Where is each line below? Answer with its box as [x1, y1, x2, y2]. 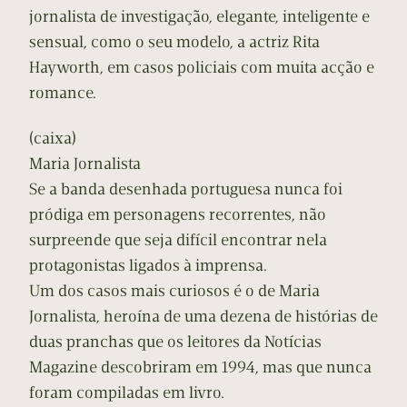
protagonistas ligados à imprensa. [29, 255, 267, 276]
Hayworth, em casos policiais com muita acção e [29, 57, 374, 78]
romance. [29, 83, 96, 104]
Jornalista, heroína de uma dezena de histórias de [29, 306, 378, 327]
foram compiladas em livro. [29, 382, 224, 403]
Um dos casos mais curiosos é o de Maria [29, 281, 320, 302]
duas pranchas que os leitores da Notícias [29, 332, 322, 352]
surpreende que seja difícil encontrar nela [29, 230, 327, 251]
